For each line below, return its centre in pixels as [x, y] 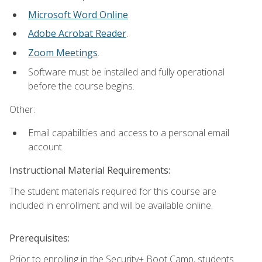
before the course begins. [81, 86]
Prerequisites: [39, 238]
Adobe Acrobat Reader [77, 34]
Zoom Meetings [63, 53]
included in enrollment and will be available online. [111, 206]
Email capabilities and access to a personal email [129, 133]
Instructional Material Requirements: [90, 170]
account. [46, 147]
